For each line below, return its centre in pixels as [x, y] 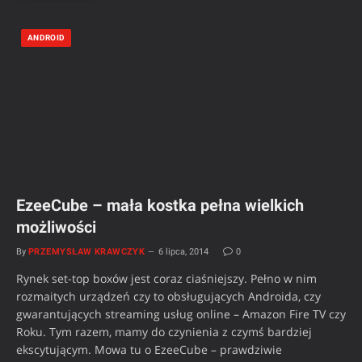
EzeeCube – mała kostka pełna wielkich [160, 205]
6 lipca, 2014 [184, 251]
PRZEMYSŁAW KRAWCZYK [87, 251]
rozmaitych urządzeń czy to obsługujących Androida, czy [168, 296]
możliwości [56, 227]
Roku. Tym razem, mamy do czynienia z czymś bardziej [164, 331]
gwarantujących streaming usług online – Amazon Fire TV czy [181, 314]
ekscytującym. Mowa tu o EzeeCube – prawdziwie [149, 349]
